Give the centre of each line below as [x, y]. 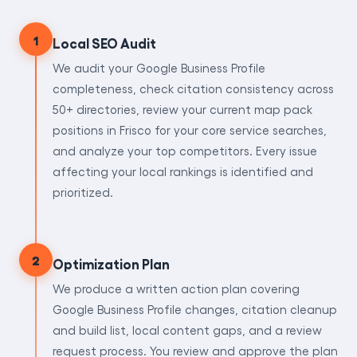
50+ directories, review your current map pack [182, 110]
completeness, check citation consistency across [193, 89]
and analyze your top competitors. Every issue [185, 151]
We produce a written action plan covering [176, 288]
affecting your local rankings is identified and [183, 172]
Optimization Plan [111, 263]
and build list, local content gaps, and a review [187, 330]
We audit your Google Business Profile [159, 68]
